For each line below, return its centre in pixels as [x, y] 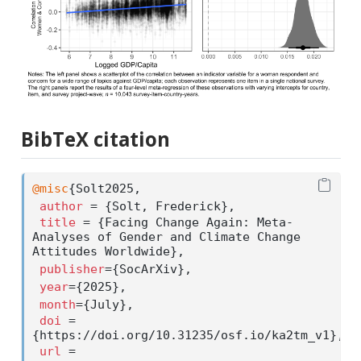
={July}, [108, 304]
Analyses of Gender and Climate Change [166, 237]
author [61, 206]
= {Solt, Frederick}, [159, 206]
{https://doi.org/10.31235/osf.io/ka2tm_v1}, [188, 335]
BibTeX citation [95, 139]
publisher [72, 269]
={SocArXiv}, [148, 269]
